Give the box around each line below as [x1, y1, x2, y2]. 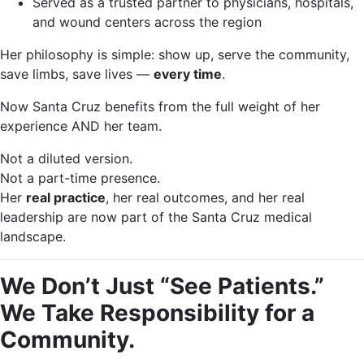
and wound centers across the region [32, 14, 262, 30]
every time [154, 66, 222, 82]
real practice [26, 189, 106, 206]
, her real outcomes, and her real [106, 189, 305, 206]
